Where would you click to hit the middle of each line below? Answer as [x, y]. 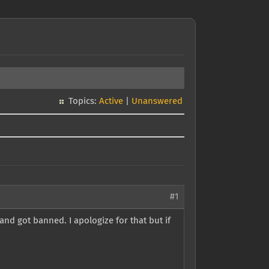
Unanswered [157, 101]
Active [111, 101]
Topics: [84, 101]
